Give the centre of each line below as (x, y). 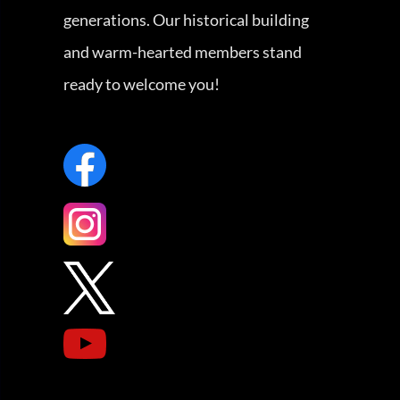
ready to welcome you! (141, 84)
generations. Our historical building (186, 20)
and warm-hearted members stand (182, 52)
